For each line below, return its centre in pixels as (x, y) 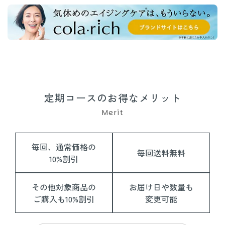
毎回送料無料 (161, 152)
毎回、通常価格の (64, 146)
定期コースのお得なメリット (113, 97)
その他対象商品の (64, 187)
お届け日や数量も (161, 187)
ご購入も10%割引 (64, 199)
